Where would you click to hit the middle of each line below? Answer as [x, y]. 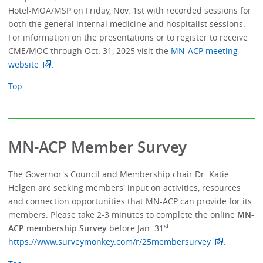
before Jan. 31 [136, 228]
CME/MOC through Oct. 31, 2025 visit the [90, 50]
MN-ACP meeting [205, 50]
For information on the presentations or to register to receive [128, 37]
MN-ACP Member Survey [98, 147]
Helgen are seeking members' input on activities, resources [125, 188]
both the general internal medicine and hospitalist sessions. [127, 23]
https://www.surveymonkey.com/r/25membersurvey [110, 242]
